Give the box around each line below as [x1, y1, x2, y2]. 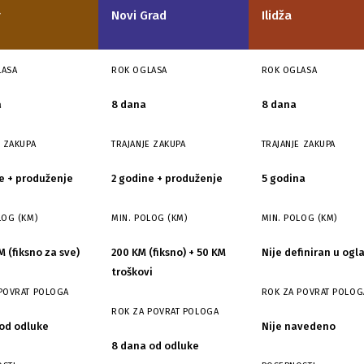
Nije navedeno [261, 320, 336, 332]
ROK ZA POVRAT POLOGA [111, 306, 219, 317]
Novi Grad [111, 8, 167, 23]
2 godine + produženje [111, 172, 223, 184]
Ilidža [261, 8, 292, 23]
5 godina [261, 172, 305, 184]
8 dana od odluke [111, 340, 200, 352]
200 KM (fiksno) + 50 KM [111, 246, 227, 258]
